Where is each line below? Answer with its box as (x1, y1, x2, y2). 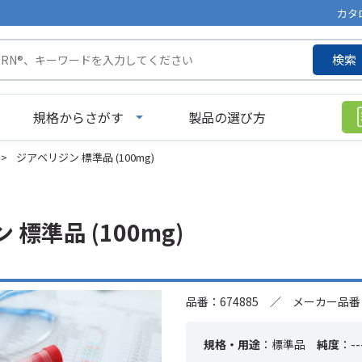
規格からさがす (32, 107, 124, 127)
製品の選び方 (187, 107, 266, 127)
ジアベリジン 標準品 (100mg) (16, 149, 154, 165)
